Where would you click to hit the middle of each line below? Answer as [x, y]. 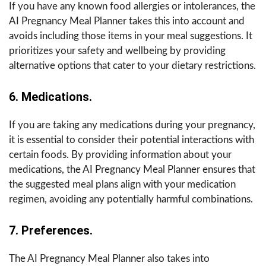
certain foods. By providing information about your [120, 154]
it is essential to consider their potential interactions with [132, 140]
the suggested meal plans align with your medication [122, 184]
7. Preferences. [51, 230]
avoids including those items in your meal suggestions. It [131, 36]
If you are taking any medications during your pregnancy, [132, 125]
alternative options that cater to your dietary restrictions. [132, 65]
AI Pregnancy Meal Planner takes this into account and [127, 21]
